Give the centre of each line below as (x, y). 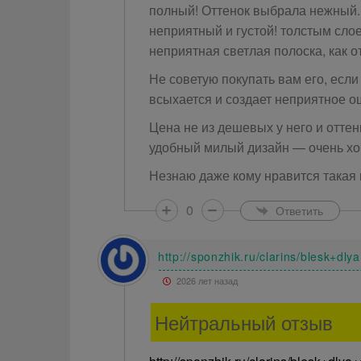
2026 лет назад (205, 280)
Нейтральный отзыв (243, 322)
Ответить (299, 210)
